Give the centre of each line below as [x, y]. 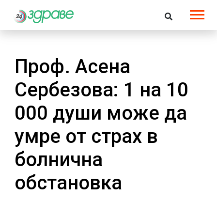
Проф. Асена [72, 66]
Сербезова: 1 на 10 [101, 90]
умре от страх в [86, 136]
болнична [59, 159]
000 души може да [101, 113]
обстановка [68, 183]
